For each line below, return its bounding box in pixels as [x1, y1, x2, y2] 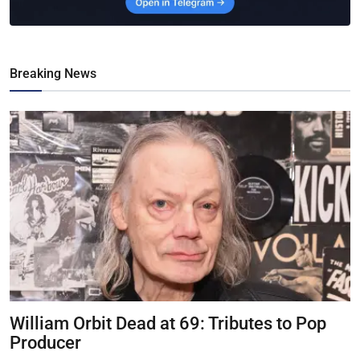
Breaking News [10, 65, 96, 81]
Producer [10, 332, 81, 353]
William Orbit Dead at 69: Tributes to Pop [10, 313, 326, 333]
